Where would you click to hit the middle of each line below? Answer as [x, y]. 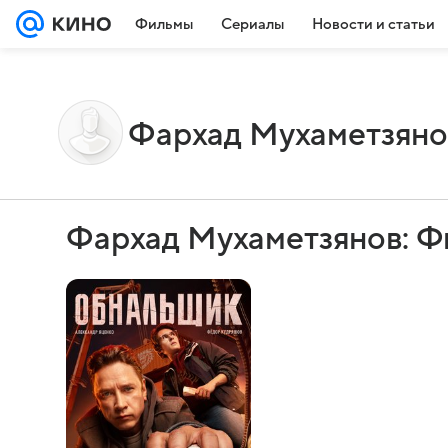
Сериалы [252, 24]
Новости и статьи [373, 24]
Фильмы [164, 24]
